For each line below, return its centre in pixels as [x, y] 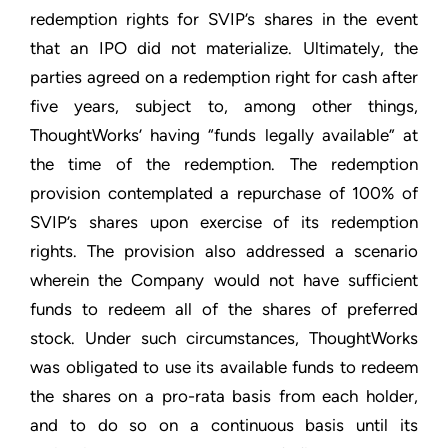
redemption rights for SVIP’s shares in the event [224, 19]
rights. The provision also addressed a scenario [224, 251]
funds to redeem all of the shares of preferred [224, 309]
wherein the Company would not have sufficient [224, 280]
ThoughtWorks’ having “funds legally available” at [224, 135]
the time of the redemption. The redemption [224, 164]
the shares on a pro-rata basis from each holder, [224, 396]
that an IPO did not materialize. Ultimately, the [224, 48]
